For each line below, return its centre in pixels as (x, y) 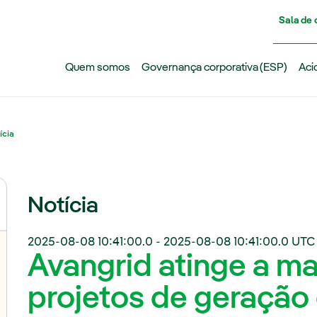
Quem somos (97, 68)
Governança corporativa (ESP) (214, 68)
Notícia (63, 206)
